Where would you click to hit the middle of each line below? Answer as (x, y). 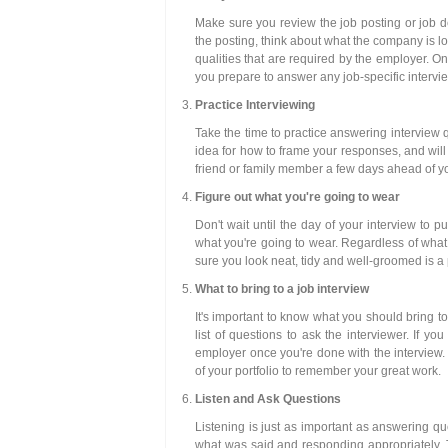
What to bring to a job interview (282, 289)
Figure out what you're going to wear (297, 197)
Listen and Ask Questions (268, 399)
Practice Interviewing (255, 105)
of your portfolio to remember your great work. (318, 371)
